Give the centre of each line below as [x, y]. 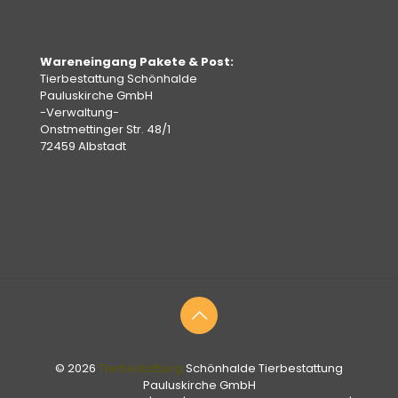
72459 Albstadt [83, 147]
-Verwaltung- [80, 113]
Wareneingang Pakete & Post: [137, 62]
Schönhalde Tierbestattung [263, 369]
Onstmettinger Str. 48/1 [105, 130]
